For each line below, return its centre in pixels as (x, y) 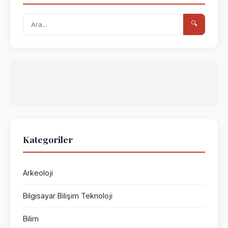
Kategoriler (48, 139)
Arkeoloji (38, 173)
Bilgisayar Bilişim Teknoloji (68, 195)
